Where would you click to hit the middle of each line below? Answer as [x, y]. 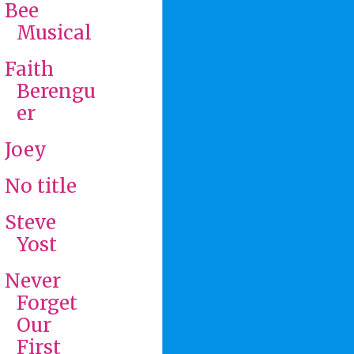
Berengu [56, 91]
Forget [47, 303]
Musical [54, 32]
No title [40, 186]
